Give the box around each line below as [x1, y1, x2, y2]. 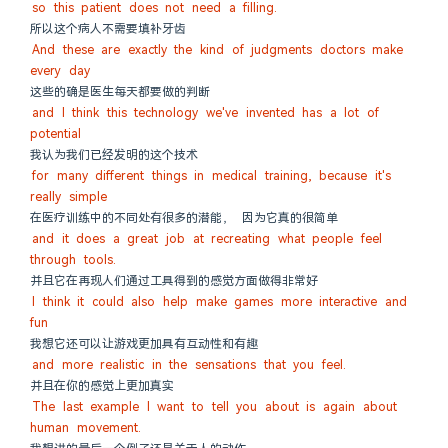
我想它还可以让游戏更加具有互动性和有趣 [30, 336, 258, 352]
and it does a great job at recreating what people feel [32, 231, 383, 247]
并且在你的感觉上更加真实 [30, 378, 174, 394]
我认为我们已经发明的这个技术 [30, 147, 198, 163]
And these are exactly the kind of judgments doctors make [32, 42, 404, 58]
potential [30, 126, 81, 142]
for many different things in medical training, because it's [32, 168, 391, 184]
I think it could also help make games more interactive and [32, 294, 408, 310]
